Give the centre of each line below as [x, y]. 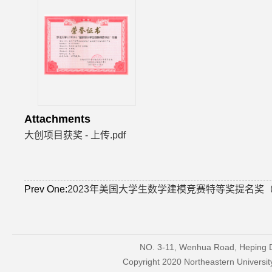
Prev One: [46, 189]
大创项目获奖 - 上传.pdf [75, 135]
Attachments [57, 119]
